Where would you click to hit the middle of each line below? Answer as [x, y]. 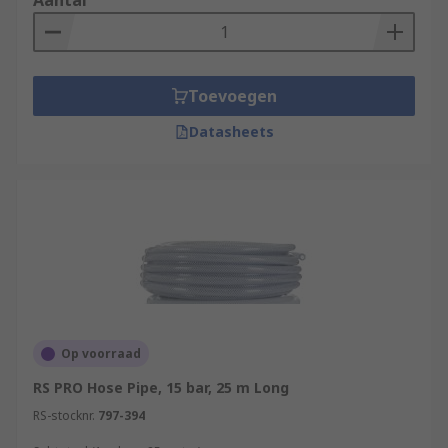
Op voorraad [101, 353]
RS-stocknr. [64, 415]
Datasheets [231, 131]
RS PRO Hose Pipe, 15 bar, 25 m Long [161, 387]
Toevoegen [232, 96]
